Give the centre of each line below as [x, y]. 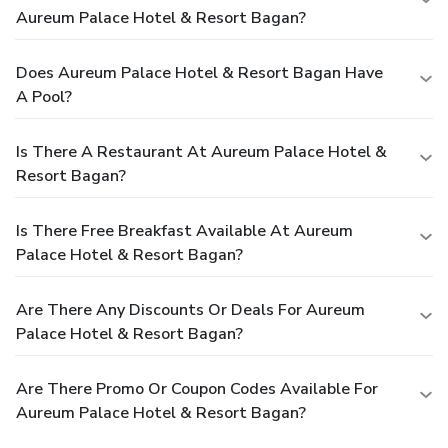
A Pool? [44, 96]
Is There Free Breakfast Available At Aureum [184, 230]
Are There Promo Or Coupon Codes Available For [197, 388]
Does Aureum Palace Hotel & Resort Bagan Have [199, 72]
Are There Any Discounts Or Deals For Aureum [190, 309]
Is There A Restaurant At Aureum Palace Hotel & [201, 151]
